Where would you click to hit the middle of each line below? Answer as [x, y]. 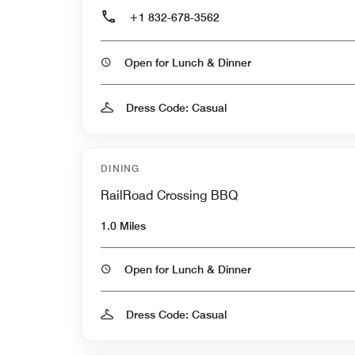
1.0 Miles [123, 225]
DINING [120, 168]
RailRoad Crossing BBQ [169, 195]
